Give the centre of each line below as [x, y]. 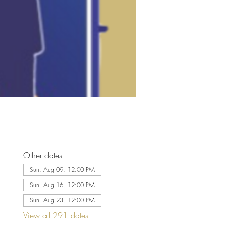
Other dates [42, 155]
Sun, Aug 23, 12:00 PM [62, 200]
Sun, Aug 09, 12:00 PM [62, 169]
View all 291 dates [55, 215]
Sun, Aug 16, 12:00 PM [62, 185]
